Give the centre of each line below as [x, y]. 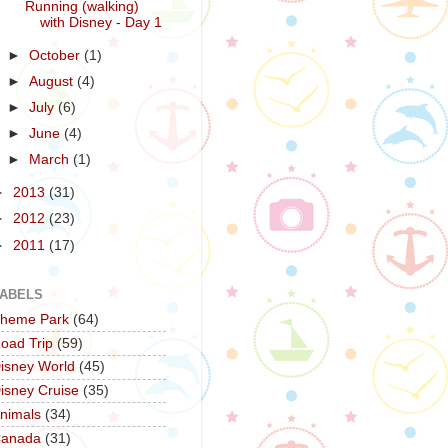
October [57, 55]
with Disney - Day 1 [100, 22]
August [53, 81]
